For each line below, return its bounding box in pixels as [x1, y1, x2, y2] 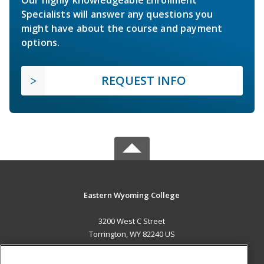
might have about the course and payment [21, 21, 223, 35]
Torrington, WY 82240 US [88, 228, 175, 239]
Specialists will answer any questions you [21, 7, 213, 21]
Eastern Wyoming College [84, 189, 180, 200]
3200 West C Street [98, 215, 166, 226]
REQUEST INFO [101, 72, 186, 88]
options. [21, 35, 60, 49]
